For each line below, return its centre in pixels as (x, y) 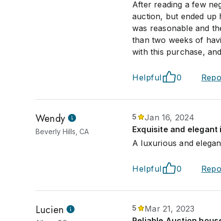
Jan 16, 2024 (170, 117)
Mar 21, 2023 (170, 209)
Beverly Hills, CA (62, 131)
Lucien (50, 210)
